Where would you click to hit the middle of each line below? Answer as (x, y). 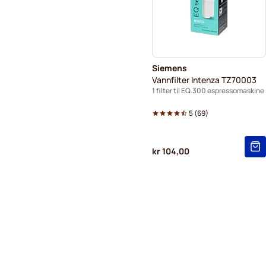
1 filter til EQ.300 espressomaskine (208, 90)
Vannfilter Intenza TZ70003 (204, 80)
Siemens (170, 68)
